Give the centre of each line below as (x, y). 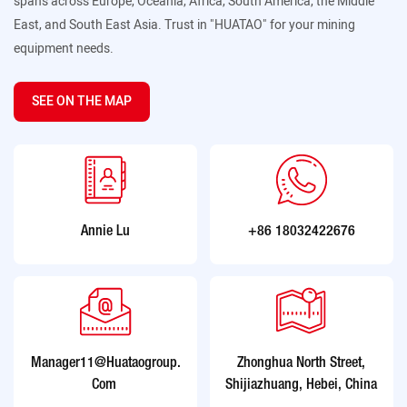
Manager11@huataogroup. (105, 364)
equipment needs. (64, 48)
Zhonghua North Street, (302, 364)
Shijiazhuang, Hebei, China (302, 386)
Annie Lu (106, 231)
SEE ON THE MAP (82, 102)
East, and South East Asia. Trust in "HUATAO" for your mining (184, 25)
